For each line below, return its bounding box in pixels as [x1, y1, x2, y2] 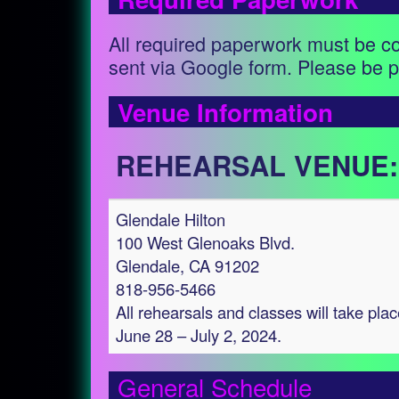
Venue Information [118, 94, 333, 130]
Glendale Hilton [116, 208, 225, 231]
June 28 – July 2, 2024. [116, 323, 281, 346]
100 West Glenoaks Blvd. [116, 231, 295, 254]
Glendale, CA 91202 [116, 254, 259, 277]
